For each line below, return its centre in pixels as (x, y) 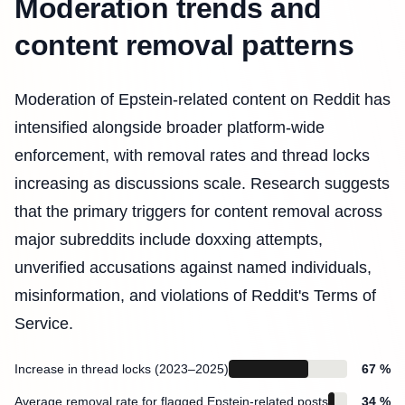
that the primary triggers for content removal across (198, 211)
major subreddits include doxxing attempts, (169, 239)
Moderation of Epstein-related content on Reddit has (202, 99)
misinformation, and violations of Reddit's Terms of (195, 295)
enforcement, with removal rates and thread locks (192, 155)
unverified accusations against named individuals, (193, 267)
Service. (44, 323)
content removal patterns (184, 45)
